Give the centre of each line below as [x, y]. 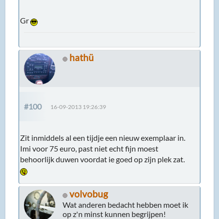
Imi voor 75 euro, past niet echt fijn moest [89, 149]
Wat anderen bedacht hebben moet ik [126, 205]
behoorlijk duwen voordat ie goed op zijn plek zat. [103, 159]
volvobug [89, 194]
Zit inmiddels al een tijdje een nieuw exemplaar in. [103, 138]
